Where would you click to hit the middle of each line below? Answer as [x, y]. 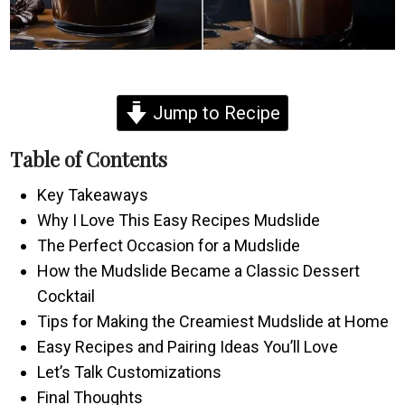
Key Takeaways [93, 194]
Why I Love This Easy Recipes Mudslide [179, 220]
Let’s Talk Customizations [130, 372]
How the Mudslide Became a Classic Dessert [199, 270]
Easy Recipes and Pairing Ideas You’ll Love [188, 346]
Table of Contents [89, 159]
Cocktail [66, 296]
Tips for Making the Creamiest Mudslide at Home [213, 321]
